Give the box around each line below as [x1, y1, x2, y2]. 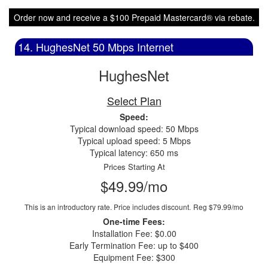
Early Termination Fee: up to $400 [69, 239, 199, 251]
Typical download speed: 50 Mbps [69, 123, 199, 135]
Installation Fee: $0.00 [92, 227, 176, 239]
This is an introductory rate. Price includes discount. [25, 202, 191, 212]
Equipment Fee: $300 [93, 251, 175, 263]
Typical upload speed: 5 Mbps [77, 135, 191, 147]
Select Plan [106, 93, 162, 108]
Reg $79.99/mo [193, 202, 243, 212]
